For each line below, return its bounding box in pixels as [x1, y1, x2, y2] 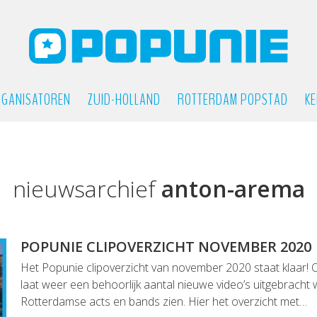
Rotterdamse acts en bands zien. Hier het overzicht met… [21, 294, 307, 309]
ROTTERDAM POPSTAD [177, 89, 288, 110]
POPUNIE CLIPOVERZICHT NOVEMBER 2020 [21, 237, 311, 256]
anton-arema [161, 173, 305, 204]
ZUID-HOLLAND [87, 89, 161, 110]
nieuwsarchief [12, 173, 161, 204]
